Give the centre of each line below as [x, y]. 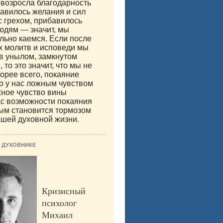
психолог [59, 203]
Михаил [57, 215]
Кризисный [64, 191]
